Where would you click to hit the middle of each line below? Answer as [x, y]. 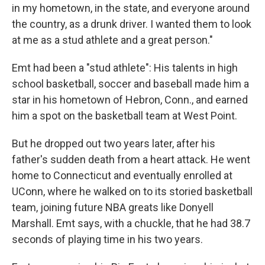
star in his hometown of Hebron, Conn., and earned [130, 100]
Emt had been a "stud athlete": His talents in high [125, 68]
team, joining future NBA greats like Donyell [113, 207]
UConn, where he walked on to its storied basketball [132, 191]
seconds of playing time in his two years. [107, 239]
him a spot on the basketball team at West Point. [125, 116]
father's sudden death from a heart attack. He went [131, 159]
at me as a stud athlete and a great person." [112, 40]
